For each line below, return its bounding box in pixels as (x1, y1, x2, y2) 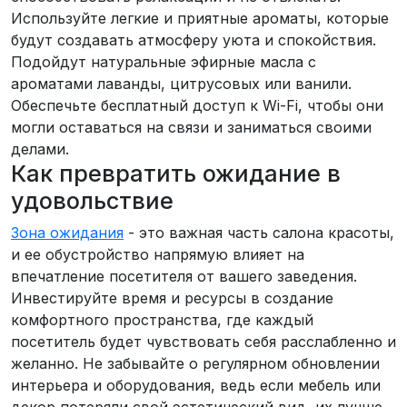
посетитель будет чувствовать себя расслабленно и (11, 332, 396, 351)
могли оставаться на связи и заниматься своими (11, 117, 372, 136)
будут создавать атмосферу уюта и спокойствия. (11, 30, 376, 49)
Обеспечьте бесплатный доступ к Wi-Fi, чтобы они (11, 95, 383, 114)
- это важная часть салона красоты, (124, 223, 394, 242)
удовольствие (11, 186, 174, 214)
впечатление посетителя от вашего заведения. (11, 266, 357, 285)
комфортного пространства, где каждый (11, 310, 313, 329)
